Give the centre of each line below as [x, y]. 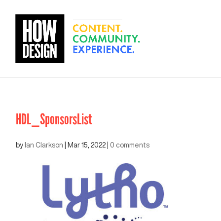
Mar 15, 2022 [87, 145]
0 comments [130, 145]
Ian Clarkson [44, 145]
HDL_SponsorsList [54, 119]
